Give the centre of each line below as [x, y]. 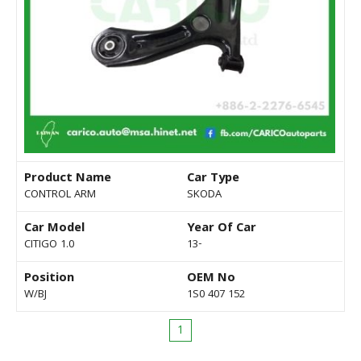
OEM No [211, 279]
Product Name [68, 179]
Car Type [213, 179]
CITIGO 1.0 [49, 245]
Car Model [54, 229]
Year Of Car [222, 229]
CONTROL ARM [60, 195]
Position [49, 279]
